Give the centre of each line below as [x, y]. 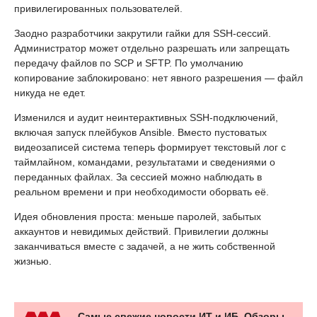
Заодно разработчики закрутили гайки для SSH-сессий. [143, 33]
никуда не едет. [50, 92]
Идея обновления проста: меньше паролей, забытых [138, 216]
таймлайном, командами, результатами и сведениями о [145, 162]
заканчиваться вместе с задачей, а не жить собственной [145, 246]
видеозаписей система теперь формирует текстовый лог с [150, 147]
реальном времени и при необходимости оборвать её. [142, 191]
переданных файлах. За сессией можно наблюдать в [138, 177]
